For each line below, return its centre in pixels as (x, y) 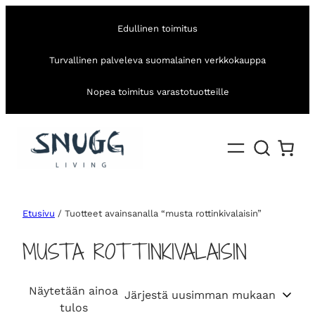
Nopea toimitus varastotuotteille (157, 91)
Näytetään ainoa (73, 291)
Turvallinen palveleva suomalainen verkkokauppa (157, 60)
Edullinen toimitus (157, 28)
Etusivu (39, 214)
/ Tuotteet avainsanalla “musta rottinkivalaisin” (158, 214)
